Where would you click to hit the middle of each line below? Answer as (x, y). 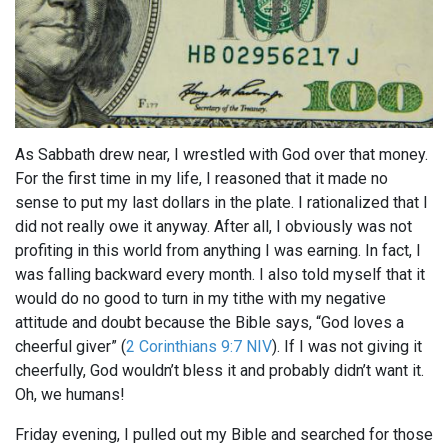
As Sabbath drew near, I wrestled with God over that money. (221, 155)
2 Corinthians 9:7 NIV (199, 347)
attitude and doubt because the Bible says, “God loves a (209, 323)
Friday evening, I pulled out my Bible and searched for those (224, 435)
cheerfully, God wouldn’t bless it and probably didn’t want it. (219, 371)
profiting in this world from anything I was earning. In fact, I (218, 251)
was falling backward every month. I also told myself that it (220, 275)
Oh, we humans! (70, 395)
